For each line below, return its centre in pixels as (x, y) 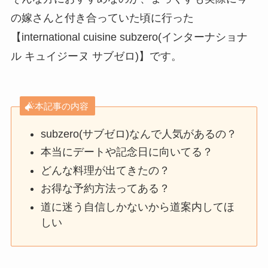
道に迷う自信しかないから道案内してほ (138, 207)
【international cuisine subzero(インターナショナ (129, 37)
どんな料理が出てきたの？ (106, 170)
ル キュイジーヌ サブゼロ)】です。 (96, 57)
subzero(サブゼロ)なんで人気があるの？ (139, 134)
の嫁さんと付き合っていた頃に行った (102, 18)
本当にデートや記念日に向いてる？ (127, 152)
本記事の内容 (61, 106)
